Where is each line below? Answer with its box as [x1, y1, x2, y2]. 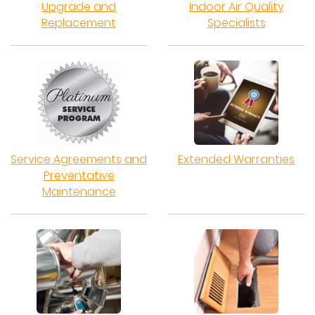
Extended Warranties [178, 151, 295, 167]
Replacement [41, 15, 116, 31]
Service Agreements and [11, 151, 147, 167]
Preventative [43, 167, 115, 184]
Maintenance [41, 184, 116, 200]
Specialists [207, 15, 266, 31]
